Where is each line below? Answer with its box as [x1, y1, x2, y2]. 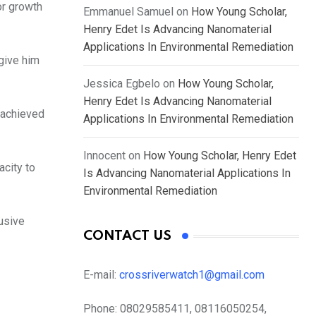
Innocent [83, 149, 126, 163]
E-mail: [83, 268, 119, 282]
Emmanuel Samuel [83, 5, 174, 19]
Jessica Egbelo [83, 77, 160, 91]
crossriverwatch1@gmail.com [119, 268, 267, 282]
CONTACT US [83, 229, 171, 243]
